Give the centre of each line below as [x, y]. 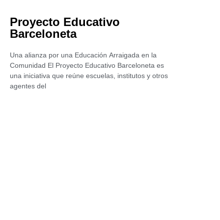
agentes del [28, 86]
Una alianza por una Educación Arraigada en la [83, 55]
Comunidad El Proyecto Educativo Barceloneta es [87, 65]
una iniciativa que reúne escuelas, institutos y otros [89, 76]
